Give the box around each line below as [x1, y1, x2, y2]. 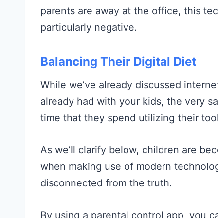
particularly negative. [40, 21, 137, 33]
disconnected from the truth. [40, 177, 172, 189]
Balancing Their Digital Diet [40, 54, 196, 69]
